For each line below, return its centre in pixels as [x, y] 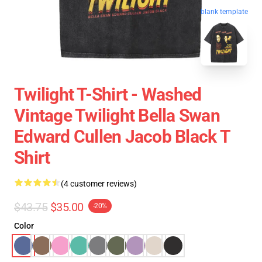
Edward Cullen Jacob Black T [122, 137]
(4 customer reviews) [99, 184]
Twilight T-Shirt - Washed [108, 94]
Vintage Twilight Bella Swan [117, 116]
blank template [224, 13]
